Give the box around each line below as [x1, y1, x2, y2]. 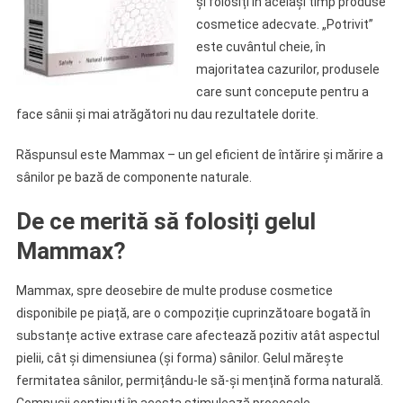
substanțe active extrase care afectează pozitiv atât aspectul [15, 328, 380, 343]
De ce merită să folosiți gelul [15, 208, 316, 235]
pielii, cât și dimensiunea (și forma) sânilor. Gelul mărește [15, 351, 344, 365]
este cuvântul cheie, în [195, 40, 326, 54]
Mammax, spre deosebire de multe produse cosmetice [15, 283, 333, 298]
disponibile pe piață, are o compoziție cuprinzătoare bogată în [15, 306, 371, 320]
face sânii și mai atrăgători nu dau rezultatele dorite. [15, 107, 318, 121]
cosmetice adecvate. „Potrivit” [195, 17, 373, 31]
